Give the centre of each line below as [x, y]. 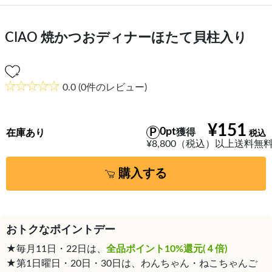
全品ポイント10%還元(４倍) [167, 249]
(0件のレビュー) [111, 88]
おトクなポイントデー [61, 230]
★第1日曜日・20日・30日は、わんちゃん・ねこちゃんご [132, 264]
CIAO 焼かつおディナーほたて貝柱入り [126, 38]
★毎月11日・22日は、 [56, 249]
